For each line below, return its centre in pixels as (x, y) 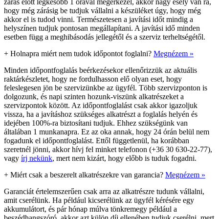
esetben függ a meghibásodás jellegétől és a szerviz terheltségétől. (105, 37)
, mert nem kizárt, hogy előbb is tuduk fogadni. (124, 158)
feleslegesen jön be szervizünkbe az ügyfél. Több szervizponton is (106, 88)
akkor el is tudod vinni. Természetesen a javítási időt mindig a (99, 19)
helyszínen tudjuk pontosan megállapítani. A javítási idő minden (102, 28)
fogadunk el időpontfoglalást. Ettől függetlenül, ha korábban (97, 140)
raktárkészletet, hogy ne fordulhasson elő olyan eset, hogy (93, 79)
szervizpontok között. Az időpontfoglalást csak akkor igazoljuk (101, 105)
